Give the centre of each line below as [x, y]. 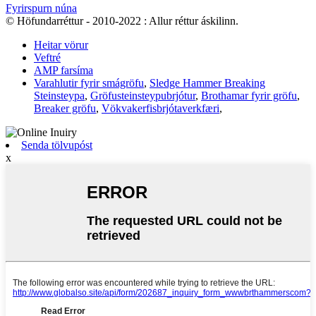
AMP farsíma [63, 71]
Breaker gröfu [65, 109]
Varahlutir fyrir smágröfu [89, 83]
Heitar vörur [61, 45]
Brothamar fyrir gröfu [249, 96]
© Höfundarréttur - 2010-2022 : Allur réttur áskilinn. [122, 21]
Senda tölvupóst [57, 145]
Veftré [47, 58]
